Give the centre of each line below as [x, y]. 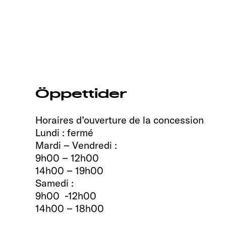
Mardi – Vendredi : [76, 145]
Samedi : [54, 183]
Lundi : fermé [64, 132]
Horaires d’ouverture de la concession [120, 120]
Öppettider [81, 94]
